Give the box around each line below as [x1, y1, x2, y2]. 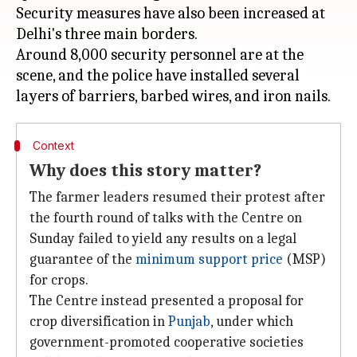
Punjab [168, 313, 210, 330]
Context [32, 139, 74, 152]
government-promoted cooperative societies [29, 334, 304, 351]
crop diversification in [29, 313, 168, 330]
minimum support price [135, 251, 283, 268]
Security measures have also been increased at [16, 4, 325, 22]
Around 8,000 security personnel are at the [16, 45, 304, 64]
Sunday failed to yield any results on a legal [29, 230, 296, 247]
